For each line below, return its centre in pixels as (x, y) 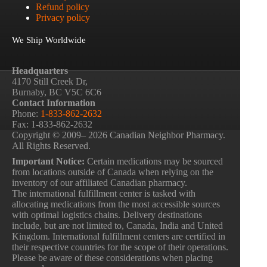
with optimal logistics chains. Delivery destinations (107, 215)
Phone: (26, 114)
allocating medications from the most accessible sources (116, 204)
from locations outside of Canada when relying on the (113, 172)
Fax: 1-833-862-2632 (52, 124)
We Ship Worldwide (49, 40)
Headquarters (40, 71)
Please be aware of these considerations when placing (112, 258)
